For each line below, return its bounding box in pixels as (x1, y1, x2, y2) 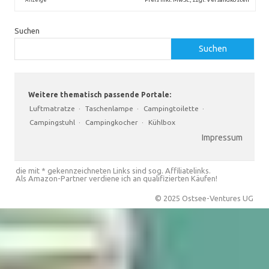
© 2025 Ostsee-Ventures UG (155, 193, 253, 202)
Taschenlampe (85, 104, 133, 112)
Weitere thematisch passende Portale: (26, 90, 171, 98)
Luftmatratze (29, 104, 75, 112)
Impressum (202, 132, 243, 142)
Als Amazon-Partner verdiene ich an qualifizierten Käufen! (16, 174, 217, 183)
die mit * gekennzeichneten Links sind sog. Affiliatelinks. (16, 166, 211, 175)
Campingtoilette (144, 104, 199, 112)
